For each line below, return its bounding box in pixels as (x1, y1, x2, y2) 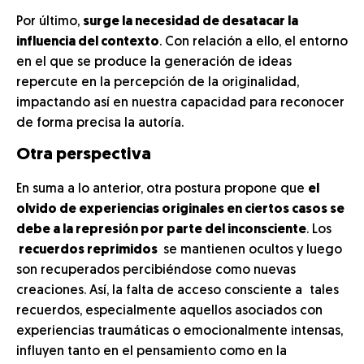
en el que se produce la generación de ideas (16, 56, 292, 69)
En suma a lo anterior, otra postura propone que (16, 183, 308, 196)
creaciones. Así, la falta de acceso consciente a (16, 284, 302, 297)
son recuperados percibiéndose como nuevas (16, 264, 296, 277)
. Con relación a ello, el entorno (159, 36, 348, 49)
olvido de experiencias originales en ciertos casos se (16, 203, 344, 216)
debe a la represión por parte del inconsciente (16, 223, 306, 236)
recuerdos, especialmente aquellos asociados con (16, 305, 323, 318)
